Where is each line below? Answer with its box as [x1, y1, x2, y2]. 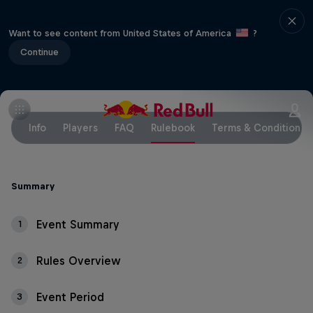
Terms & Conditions [212, 122, 305, 133]
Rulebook [151, 122, 195, 133]
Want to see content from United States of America [8, 27, 234, 38]
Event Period [36, 291, 104, 303]
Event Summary [36, 218, 119, 231]
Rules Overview [36, 254, 121, 267]
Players [63, 122, 98, 133]
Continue [20, 46, 59, 57]
